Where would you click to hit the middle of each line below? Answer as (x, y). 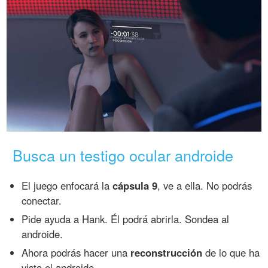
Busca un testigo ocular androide (123, 155)
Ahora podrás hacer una (76, 252)
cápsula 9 (135, 185)
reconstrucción (167, 252)
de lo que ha (231, 252)
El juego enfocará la (67, 185)
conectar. (42, 200)
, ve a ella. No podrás (205, 185)
